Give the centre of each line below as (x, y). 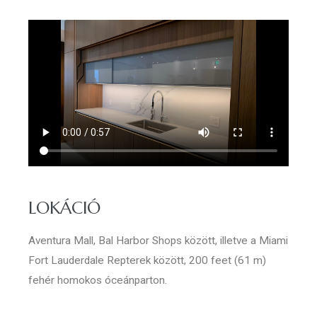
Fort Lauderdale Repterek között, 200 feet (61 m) (147, 261)
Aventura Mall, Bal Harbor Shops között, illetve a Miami (158, 241)
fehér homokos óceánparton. (98, 281)
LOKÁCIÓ (64, 208)
